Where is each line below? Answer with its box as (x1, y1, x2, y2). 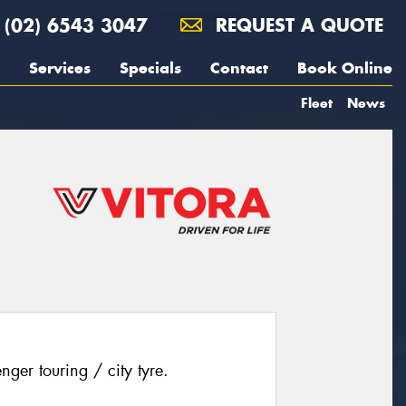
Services (29, 58, 91, 78)
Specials (120, 58, 181, 78)
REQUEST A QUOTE (209, 14, 383, 36)
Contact (210, 58, 268, 78)
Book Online (297, 58, 392, 78)
